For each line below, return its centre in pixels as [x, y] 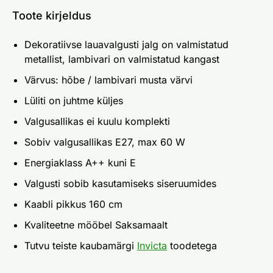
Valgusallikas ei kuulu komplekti [97, 121]
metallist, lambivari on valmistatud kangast [122, 59]
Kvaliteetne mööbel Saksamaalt [96, 225]
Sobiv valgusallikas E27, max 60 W [105, 142]
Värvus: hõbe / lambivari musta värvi [108, 80]
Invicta [152, 245]
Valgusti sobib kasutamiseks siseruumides [120, 183]
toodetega [192, 245]
